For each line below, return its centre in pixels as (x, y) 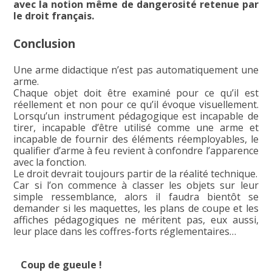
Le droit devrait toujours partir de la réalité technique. (136, 174)
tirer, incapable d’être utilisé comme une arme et (136, 128)
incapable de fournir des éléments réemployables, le (136, 139)
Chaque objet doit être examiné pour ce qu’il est (136, 93)
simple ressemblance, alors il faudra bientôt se (136, 197)
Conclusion (45, 44)
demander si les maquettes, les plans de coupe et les (136, 209)
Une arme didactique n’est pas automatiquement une (136, 70)
